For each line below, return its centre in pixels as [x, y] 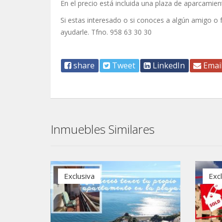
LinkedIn [169, 65]
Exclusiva [79, 176]
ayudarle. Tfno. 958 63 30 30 [106, 32]
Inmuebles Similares [103, 129]
